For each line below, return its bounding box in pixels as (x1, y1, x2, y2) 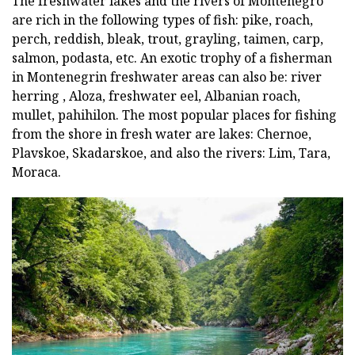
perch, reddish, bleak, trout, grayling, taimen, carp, (12, 30, 323, 48)
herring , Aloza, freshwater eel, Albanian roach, (12, 87, 300, 105)
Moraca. (12, 163, 61, 181)
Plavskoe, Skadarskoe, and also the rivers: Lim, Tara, (12, 144, 330, 162)
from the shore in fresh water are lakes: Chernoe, (12, 125, 311, 143)
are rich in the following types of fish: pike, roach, (12, 11, 313, 29)
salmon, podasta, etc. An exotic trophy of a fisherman (12, 49, 332, 67)
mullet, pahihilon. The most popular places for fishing (12, 106, 337, 124)
